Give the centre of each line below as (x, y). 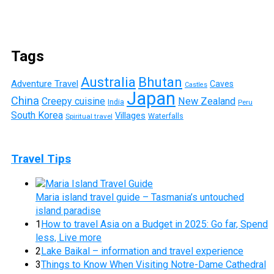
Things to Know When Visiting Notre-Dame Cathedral (154, 265)
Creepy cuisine (73, 101)
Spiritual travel (89, 116)
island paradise (68, 211)
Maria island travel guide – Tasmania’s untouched (140, 198)
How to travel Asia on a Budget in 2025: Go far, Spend (154, 224)
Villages (130, 115)
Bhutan (160, 82)
